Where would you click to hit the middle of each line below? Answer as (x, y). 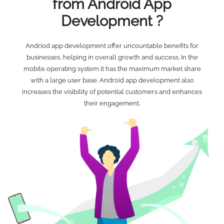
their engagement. (112, 103)
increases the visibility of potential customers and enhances (112, 91)
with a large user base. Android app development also (112, 80)
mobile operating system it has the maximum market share (112, 68)
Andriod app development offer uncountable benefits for (112, 45)
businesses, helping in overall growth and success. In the (112, 57)
